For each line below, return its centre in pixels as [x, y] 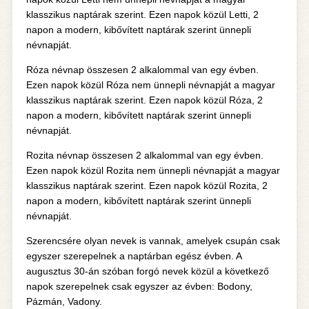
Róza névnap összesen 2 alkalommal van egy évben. [142, 70]
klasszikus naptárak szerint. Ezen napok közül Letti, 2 [142, 14]
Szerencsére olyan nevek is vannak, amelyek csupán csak [153, 241]
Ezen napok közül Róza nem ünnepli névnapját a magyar [150, 85]
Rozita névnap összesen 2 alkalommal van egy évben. [144, 155]
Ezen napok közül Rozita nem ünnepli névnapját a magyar [153, 170]
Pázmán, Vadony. [64, 301]
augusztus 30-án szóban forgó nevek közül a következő [147, 271]
